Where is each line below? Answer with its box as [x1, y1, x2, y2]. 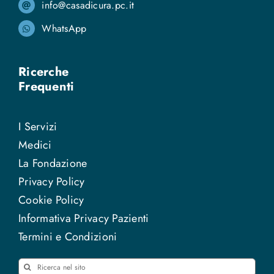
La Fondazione [18, 155, 87, 171]
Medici [18, 136, 52, 153]
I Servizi [18, 118, 57, 135]
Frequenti [18, 77, 75, 95]
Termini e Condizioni [18, 228, 117, 245]
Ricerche [18, 62, 69, 81]
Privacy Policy [18, 173, 85, 190]
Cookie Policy [18, 191, 84, 208]
